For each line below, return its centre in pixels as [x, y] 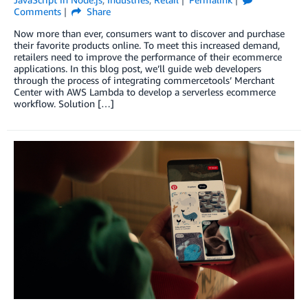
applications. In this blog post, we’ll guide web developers [137, 69]
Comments [37, 12]
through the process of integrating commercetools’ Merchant [144, 80]
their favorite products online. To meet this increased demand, [147, 45]
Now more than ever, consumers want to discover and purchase [149, 34]
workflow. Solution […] [64, 104]
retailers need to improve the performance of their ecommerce [148, 57]
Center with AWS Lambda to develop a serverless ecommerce [145, 92]
